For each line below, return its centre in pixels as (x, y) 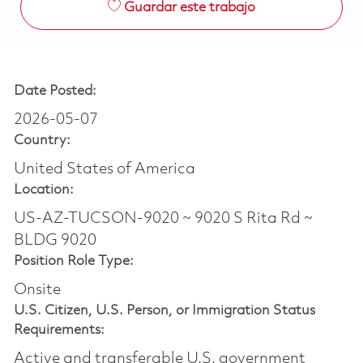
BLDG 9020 (55, 240)
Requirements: (59, 330)
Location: (43, 190)
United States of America (104, 169)
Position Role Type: (73, 261)
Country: (42, 140)
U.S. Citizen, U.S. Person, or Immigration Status (164, 310)
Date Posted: (55, 91)
